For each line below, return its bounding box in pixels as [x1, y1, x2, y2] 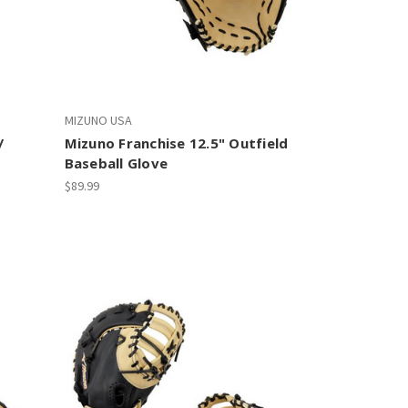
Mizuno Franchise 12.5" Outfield [64, 134, 289, 152]
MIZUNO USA [64, 112, 132, 128]
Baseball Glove [64, 154, 168, 172]
